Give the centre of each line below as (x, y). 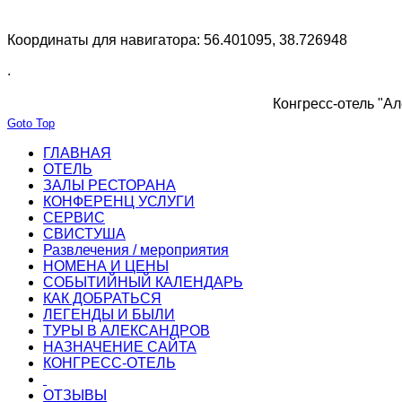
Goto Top (31, 123)
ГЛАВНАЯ (77, 153)
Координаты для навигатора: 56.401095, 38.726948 (177, 39)
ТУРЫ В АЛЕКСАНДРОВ (127, 330)
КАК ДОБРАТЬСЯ (102, 298)
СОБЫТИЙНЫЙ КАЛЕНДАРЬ (143, 282)
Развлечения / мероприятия (136, 249)
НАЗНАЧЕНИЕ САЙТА (120, 346)
